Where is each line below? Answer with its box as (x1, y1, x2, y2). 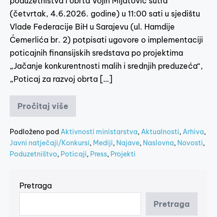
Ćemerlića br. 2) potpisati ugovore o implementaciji (10, 34, 203, 45)
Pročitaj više (17, 101, 68, 111)
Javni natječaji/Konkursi (10, 138, 90, 147)
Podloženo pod (10, 127, 59, 136)
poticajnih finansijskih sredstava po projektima (10, 47, 183, 58)
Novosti (177, 138, 203, 147)
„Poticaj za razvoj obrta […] (10, 74, 112, 84)
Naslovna (143, 138, 174, 147)
